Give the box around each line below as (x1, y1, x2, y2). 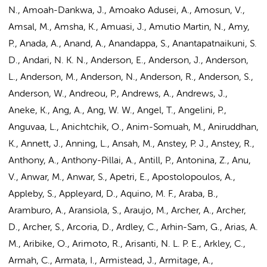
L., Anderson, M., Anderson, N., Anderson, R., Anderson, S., (8, 73, 253, 82)
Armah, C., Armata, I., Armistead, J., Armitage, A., (8, 256, 213, 266)
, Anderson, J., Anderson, (144, 56, 249, 66)
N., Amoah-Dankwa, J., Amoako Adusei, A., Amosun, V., (8, 6, 245, 15)
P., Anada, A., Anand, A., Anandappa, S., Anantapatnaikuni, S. (8, 39, 257, 49)
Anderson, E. (91, 56, 144, 66)
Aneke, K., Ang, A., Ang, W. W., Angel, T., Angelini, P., (8, 106, 226, 116)
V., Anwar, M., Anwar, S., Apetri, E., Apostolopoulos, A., (8, 173, 235, 182)
